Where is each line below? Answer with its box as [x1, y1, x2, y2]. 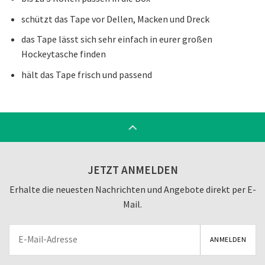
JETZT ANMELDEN [87, 162, 178, 177]
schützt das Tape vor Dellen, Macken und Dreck [21, 12, 209, 25]
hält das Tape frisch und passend [21, 68, 152, 80]
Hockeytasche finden [21, 48, 106, 60]
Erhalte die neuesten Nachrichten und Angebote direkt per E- [9, 183, 256, 196]
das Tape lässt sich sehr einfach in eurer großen [21, 33, 212, 46]
